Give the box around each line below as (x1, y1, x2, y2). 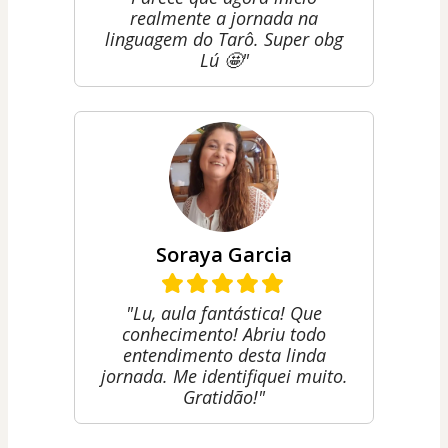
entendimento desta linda (122, 342, 326, 367)
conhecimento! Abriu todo (122, 321, 326, 346)
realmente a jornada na (130, 5, 318, 30)
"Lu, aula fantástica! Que (126, 300, 322, 325)
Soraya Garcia (156, 240, 292, 268)
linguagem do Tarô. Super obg (105, 26, 343, 51)
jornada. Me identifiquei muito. (100, 363, 348, 388)
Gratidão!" (183, 384, 265, 409)
